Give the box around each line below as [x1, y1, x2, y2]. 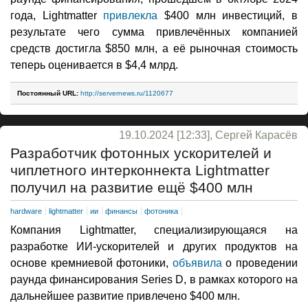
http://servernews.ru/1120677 [80, 89, 173, 97]
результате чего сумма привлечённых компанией [10, 25, 298, 38]
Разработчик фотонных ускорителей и [10, 144, 272, 162]
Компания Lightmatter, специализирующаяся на [10, 224, 298, 236]
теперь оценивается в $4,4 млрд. [10, 58, 178, 71]
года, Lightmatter [10, 9, 104, 21]
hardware [10, 207, 42, 216]
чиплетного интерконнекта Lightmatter [10, 162, 269, 179]
